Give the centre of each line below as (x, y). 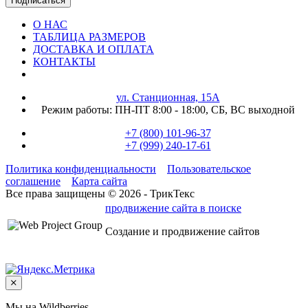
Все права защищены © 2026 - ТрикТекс (100, 193)
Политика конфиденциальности (81, 168)
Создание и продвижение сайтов (183, 231)
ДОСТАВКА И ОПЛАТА (93, 49)
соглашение (33, 181)
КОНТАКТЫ (64, 61)
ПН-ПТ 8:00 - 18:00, (161, 109)
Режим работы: (76, 109)
